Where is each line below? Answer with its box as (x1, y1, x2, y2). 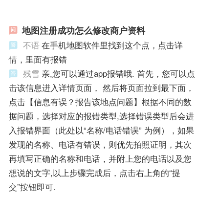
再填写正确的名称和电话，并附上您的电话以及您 (8, 153, 192, 165)
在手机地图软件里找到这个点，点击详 (41, 39, 183, 51)
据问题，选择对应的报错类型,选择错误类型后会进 (8, 110, 194, 122)
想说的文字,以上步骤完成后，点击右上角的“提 (8, 167, 180, 179)
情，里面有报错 (8, 53, 67, 66)
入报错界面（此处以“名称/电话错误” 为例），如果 (8, 124, 194, 136)
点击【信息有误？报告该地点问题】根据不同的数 (8, 96, 192, 108)
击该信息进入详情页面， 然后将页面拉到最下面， (8, 82, 194, 94)
